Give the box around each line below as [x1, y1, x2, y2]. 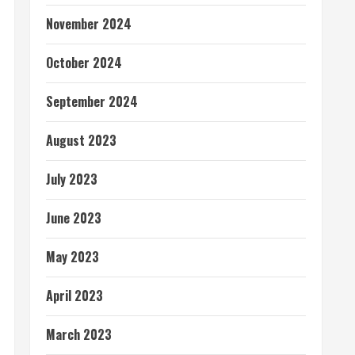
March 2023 [46, 325, 112, 344]
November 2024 [46, 14, 132, 33]
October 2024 [46, 53, 122, 72]
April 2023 [46, 286, 103, 305]
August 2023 [46, 131, 116, 150]
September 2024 [46, 92, 138, 111]
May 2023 [46, 247, 99, 266]
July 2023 [46, 170, 97, 189]
